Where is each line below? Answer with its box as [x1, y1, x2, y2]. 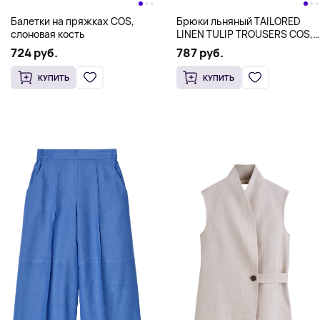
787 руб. [176, 44, 224, 61]
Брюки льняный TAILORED [176, 14, 301, 28]
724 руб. [11, 44, 58, 61]
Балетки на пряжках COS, [11, 14, 134, 28]
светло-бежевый [176, 39, 257, 54]
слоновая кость [11, 26, 85, 41]
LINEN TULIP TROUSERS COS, [176, 26, 313, 41]
